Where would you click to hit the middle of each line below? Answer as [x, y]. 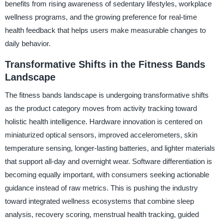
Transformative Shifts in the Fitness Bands [105, 65]
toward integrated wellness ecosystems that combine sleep [99, 201]
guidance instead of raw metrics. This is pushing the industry [101, 188]
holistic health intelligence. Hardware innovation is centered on [103, 122]
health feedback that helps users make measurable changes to [105, 30]
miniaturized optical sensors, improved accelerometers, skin [101, 135]
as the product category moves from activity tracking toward [101, 108]
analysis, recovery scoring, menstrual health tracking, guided [102, 214]
